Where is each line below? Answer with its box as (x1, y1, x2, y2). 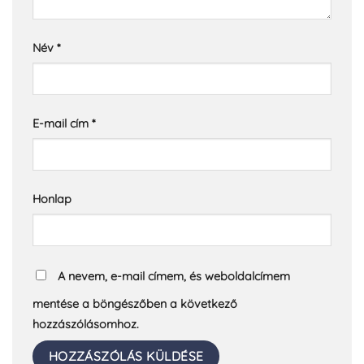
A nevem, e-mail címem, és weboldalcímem (58, 268, 290, 284)
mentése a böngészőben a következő (32, 296, 237, 311)
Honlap (32, 191, 71, 206)
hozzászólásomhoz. (32, 316, 139, 331)
